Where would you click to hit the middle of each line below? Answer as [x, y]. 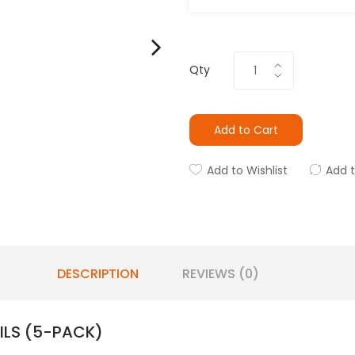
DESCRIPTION [97, 274]
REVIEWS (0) [220, 274]
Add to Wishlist [247, 170]
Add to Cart [246, 130]
